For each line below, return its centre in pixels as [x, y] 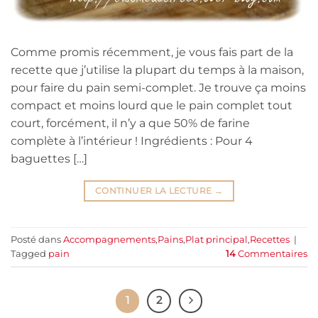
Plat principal [216, 239]
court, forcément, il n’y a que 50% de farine [130, 124]
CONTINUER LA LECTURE [155, 191]
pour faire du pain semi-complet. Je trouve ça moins [158, 88]
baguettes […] [49, 159]
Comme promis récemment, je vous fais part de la [152, 53]
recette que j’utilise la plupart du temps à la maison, [157, 70]
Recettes [270, 239]
